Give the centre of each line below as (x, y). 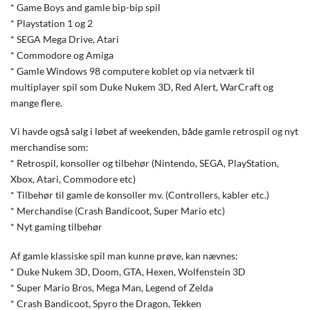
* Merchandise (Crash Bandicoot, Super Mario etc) (118, 211)
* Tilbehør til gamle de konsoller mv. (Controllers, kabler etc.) (140, 195)
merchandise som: (49, 147)
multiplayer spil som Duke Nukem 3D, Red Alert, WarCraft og (142, 86)
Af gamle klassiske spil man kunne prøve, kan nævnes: (124, 256)
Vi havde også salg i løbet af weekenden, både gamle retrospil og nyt (154, 131)
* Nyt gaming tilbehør (56, 227)
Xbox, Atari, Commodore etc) (73, 179)
